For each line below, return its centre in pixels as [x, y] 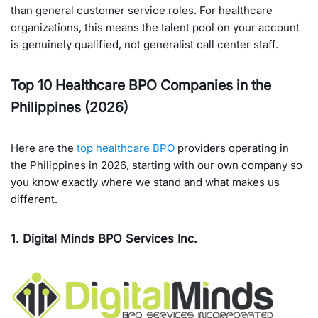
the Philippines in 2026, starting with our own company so [157, 165]
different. [34, 199]
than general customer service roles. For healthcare [142, 10]
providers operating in [232, 148]
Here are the [44, 148]
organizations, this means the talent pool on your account [155, 27]
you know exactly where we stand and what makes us [145, 182]
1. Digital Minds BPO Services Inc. [104, 238]
